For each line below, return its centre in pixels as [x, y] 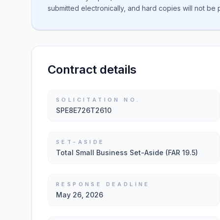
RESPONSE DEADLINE [103, 184]
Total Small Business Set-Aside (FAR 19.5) [127, 152]
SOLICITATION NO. [98, 100]
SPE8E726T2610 [84, 110]
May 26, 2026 [80, 195]
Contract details [92, 69]
